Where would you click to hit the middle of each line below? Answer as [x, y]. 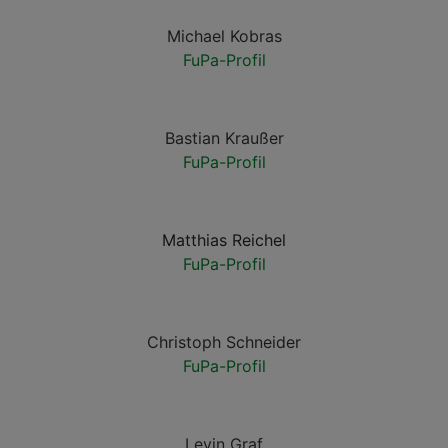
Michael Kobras [224, 36]
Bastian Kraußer [224, 138]
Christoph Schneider [224, 342]
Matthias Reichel [224, 240]
